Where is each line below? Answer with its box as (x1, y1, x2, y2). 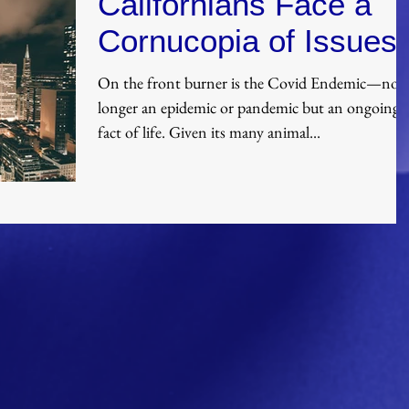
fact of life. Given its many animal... (169, 121, 320, 142)
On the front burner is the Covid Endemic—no (98, 72, 399, 93)
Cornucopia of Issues (98, 23, 397, 58)
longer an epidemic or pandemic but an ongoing (98, 97, 400, 118)
